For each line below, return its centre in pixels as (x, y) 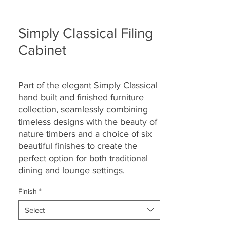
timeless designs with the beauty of (88, 121)
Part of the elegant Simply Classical (88, 85)
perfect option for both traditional (83, 158)
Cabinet (42, 50)
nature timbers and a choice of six (85, 134)
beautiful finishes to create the (78, 146)
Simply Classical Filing (86, 33)
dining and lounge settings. (71, 170)
